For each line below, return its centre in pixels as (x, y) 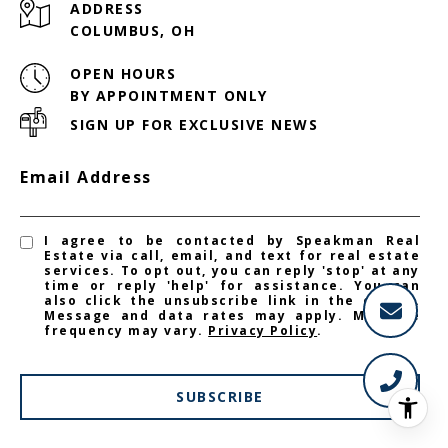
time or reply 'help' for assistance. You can (232, 285)
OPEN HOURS (123, 73)
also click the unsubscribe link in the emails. (232, 300)
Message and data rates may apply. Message (232, 315)
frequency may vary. (126, 330)
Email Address (86, 176)
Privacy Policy (263, 330)
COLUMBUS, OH (132, 30)
